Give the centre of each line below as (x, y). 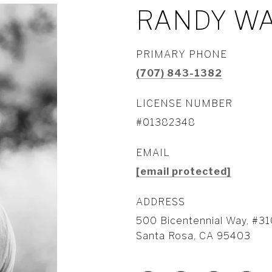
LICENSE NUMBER (184, 104)
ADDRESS (161, 202)
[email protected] (184, 172)
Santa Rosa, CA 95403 (193, 236)
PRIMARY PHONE (182, 54)
